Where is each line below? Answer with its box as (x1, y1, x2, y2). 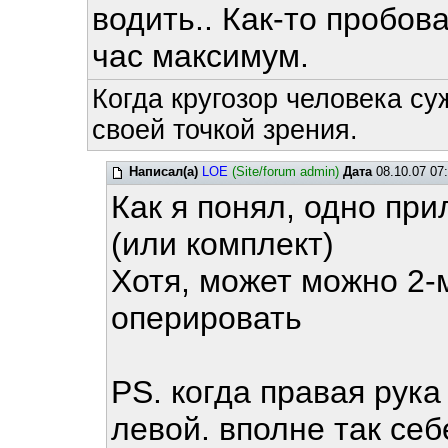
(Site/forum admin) (232, 164, 339, 179)
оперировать (111, 300, 302, 336)
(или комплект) (111, 226, 334, 262)
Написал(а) (129, 164, 198, 179)
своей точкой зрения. (91, 115, 358, 145)
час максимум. (91, 38, 309, 74)
